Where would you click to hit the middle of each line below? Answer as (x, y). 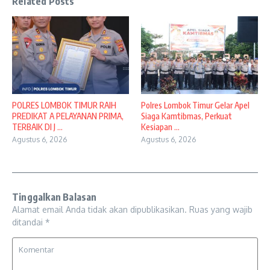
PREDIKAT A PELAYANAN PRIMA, (68, 116)
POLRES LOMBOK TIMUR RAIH (64, 105)
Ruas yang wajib (221, 209)
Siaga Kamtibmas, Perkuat (187, 116)
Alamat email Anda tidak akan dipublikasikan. (99, 209)
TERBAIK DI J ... (37, 127)
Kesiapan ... (160, 127)
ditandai (29, 222)
